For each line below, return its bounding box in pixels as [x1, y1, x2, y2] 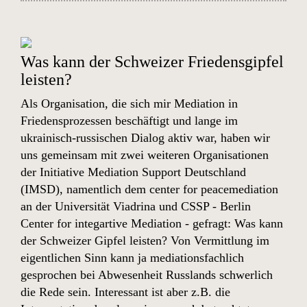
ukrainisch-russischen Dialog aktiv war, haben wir [21, 131, 270, 145]
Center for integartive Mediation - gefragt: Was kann [21, 217, 283, 230]
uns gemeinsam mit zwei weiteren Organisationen [21, 148, 269, 162]
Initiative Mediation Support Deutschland [36, 165, 246, 179]
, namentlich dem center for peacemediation [60, 182, 278, 196]
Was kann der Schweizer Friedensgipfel [21, 53, 284, 71]
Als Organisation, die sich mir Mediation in [21, 97, 238, 110]
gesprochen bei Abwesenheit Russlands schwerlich [21, 268, 273, 282]
